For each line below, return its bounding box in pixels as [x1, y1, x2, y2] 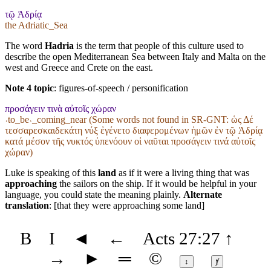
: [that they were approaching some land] [49, 200, 204, 211]
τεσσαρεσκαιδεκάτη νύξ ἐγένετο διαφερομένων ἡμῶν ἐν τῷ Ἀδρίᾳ [5, 125, 263, 135]
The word [5, 40, 45, 51]
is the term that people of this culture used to [74, 40, 244, 51]
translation [5, 200, 49, 211]
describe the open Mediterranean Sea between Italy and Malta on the [5, 51, 266, 62]
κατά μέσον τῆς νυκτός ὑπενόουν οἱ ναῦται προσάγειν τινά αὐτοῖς [5, 135, 255, 146]
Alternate [183, 189, 222, 200]
